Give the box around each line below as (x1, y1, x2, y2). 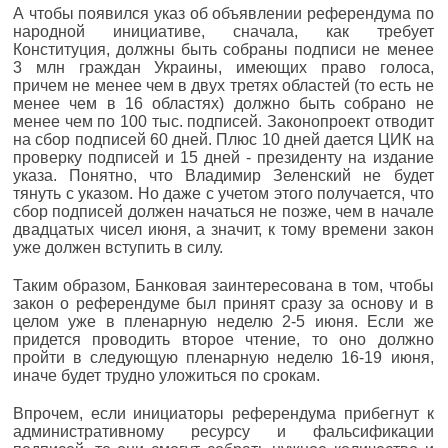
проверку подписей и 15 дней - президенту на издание (13, 148, 434, 166)
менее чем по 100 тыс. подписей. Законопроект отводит (13, 112, 434, 130)
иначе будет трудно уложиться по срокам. (13, 366, 320, 384)
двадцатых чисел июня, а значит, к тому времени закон (13, 220, 434, 238)
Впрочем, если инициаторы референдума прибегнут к (13, 404, 434, 422)
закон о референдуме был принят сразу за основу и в (13, 294, 434, 312)
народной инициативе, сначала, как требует (13, 22, 434, 40)
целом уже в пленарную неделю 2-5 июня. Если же (13, 312, 434, 330)
